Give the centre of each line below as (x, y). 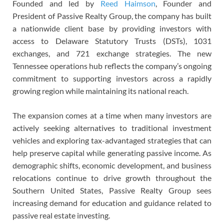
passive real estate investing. (61, 215)
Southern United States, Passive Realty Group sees (112, 190)
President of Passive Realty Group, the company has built (112, 16)
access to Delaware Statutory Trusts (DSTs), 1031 (112, 41)
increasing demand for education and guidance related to (112, 203)
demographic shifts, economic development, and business (112, 165)
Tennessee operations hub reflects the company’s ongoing (112, 66)
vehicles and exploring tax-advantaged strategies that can (112, 140)
